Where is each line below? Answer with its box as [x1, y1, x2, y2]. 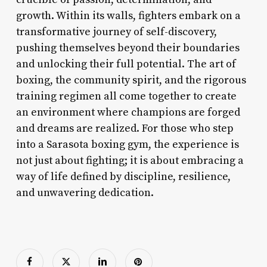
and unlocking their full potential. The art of [15, 57, 236, 71]
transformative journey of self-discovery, [15, 24, 217, 39]
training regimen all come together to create [15, 89, 237, 103]
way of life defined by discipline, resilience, [15, 169, 231, 184]
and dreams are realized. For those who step [15, 121, 234, 135]
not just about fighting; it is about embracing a [15, 153, 244, 167]
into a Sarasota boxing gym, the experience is [15, 137, 239, 151]
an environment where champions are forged [15, 105, 240, 119]
